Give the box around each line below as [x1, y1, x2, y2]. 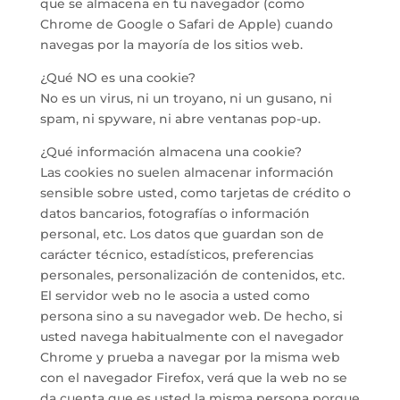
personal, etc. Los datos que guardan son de [39, 226, 324, 242]
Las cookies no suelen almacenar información [39, 164, 334, 180]
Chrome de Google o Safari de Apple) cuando [39, 16, 333, 32]
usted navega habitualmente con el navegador [39, 329, 344, 345]
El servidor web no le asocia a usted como [39, 287, 310, 304]
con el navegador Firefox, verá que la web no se [39, 370, 347, 386]
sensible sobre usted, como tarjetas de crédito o [39, 185, 351, 201]
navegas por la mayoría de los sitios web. [39, 37, 303, 53]
